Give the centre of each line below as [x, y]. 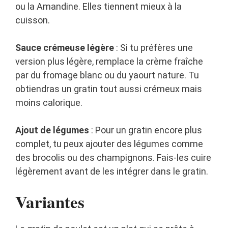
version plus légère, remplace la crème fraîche [109, 62]
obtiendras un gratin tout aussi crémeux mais [109, 89]
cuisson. [33, 20]
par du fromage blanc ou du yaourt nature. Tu [107, 75]
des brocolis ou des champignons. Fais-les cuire [113, 158]
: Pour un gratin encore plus [146, 130]
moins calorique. [49, 103]
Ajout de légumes [52, 130]
